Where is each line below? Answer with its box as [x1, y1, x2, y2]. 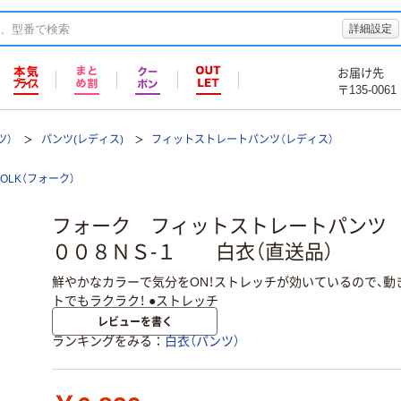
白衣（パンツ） [165, 334, 240, 349]
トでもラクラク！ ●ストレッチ [52, 293, 218, 308]
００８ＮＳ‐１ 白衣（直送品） [52, 241, 334, 264]
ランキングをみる [52, 334, 152, 349]
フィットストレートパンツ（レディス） [150, 133, 334, 146]
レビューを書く [97, 313, 173, 329]
